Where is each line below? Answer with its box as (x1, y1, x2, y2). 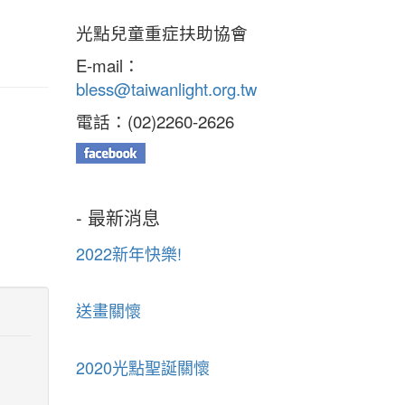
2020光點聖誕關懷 (75, 355, 210, 380)
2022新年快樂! (75, 241, 182, 266)
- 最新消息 (75, 204, 160, 231)
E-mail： (75, 53, 140, 78)
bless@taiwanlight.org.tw (75, 77, 257, 101)
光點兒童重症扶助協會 (75, 21, 248, 45)
